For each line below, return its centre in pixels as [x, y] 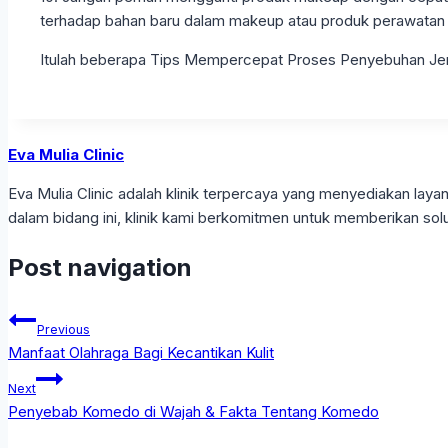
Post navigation [100, 268]
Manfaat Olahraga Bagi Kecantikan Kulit [141, 353]
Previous [63, 330]
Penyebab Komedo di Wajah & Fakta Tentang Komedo [193, 412]
